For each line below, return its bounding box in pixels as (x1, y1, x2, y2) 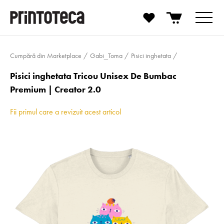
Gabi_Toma (89, 51, 122, 60)
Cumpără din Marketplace (10, 51, 81, 60)
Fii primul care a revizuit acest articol (10, 106, 121, 117)
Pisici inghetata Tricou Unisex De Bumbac (10, 70, 176, 81)
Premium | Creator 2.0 (10, 83, 101, 95)
